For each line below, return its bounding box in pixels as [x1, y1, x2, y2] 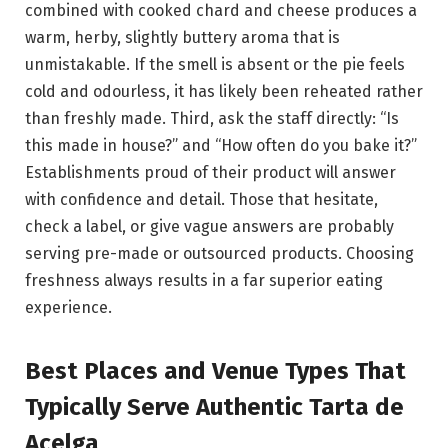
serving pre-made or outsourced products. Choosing [25, 243, 414, 263]
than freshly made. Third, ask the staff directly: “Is [25, 108, 399, 128]
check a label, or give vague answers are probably [25, 216, 394, 236]
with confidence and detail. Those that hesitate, [25, 189, 378, 209]
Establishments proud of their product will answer [25, 162, 396, 182]
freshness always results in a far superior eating [25, 270, 383, 290]
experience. [25, 297, 112, 317]
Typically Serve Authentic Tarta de [25, 393, 404, 422]
